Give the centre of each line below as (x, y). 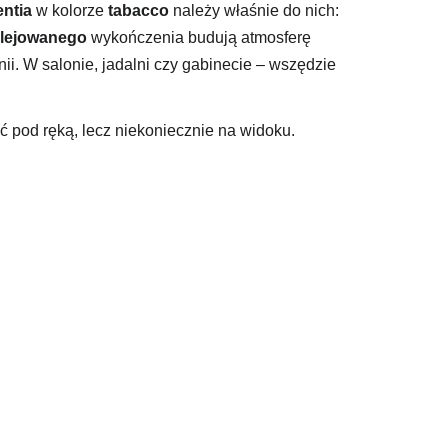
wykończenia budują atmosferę (199, 38)
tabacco (138, 11)
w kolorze (70, 11)
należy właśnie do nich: (254, 11)
